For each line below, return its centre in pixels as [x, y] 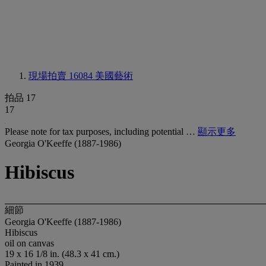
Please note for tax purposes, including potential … [101, 132]
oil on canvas [29, 243]
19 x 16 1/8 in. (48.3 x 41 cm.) [62, 254]
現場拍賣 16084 [62, 76]
